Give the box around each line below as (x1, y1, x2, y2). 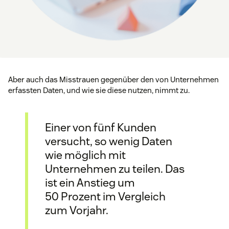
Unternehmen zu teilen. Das (45, 162, 185, 176)
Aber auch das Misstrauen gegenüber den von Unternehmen (8, 74, 219, 84)
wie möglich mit (45, 148, 126, 163)
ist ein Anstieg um (45, 175, 135, 190)
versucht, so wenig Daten (45, 134, 172, 149)
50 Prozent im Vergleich (45, 189, 166, 204)
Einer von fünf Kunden (45, 120, 156, 135)
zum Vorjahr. (45, 203, 108, 218)
